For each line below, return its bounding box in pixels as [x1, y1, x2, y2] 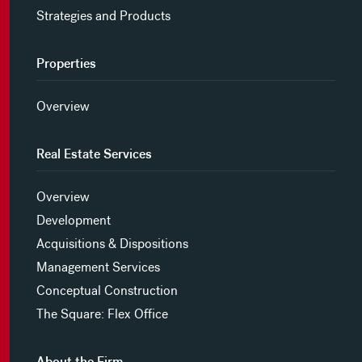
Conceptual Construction [36, 283, 178, 299]
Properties [36, 56, 96, 72]
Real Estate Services [36, 146, 152, 162]
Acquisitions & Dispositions [36, 236, 188, 252]
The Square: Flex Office [36, 306, 168, 322]
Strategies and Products [36, 8, 170, 24]
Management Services [36, 259, 160, 276]
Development [36, 213, 111, 229]
